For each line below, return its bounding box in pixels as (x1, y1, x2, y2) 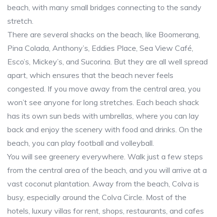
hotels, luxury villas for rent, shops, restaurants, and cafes (7, 206, 204, 216)
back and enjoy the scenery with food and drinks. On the (7, 124, 202, 135)
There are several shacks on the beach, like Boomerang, (7, 30, 200, 40)
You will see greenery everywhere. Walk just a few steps (7, 152, 203, 162)
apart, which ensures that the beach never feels (7, 70, 173, 80)
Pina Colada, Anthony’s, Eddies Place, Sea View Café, (7, 43, 193, 53)
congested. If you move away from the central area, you (7, 84, 201, 94)
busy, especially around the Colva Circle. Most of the (7, 192, 186, 202)
